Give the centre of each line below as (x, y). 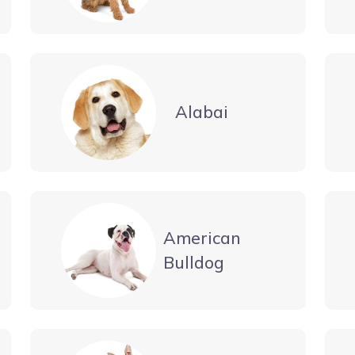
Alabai (202, 112)
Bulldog (194, 262)
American (202, 237)
